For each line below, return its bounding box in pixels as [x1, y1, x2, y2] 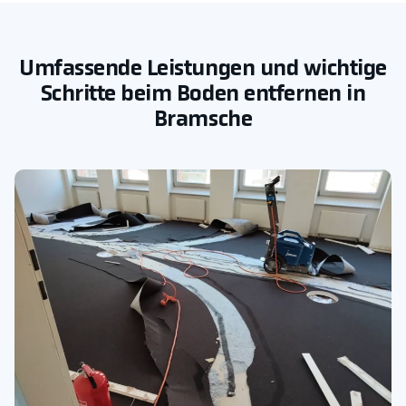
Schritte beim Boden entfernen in [40, 83, 366, 106]
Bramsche [153, 109, 253, 131]
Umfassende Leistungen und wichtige [19, 58, 387, 81]
